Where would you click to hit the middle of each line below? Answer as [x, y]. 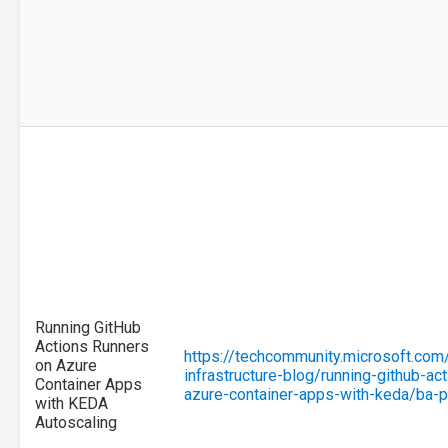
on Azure [66, 366]
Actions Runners [92, 347]
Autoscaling [76, 423]
